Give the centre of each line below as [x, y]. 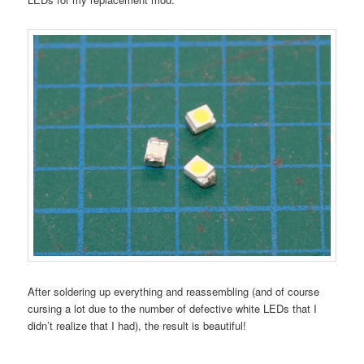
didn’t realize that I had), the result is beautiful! [137, 326]
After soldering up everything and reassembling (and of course [174, 292]
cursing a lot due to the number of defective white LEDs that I [173, 309]
